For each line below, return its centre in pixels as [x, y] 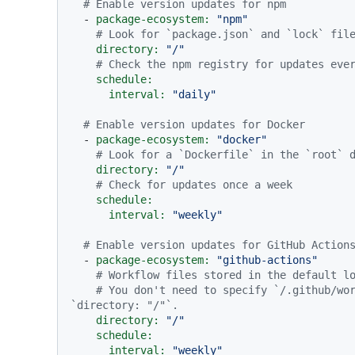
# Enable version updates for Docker [194, 125]
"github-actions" [267, 260]
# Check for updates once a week [194, 185]
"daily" [194, 95]
